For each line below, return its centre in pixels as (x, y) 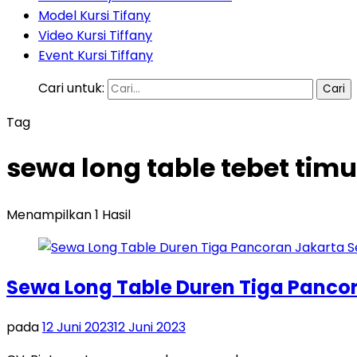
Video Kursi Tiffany (95, 35)
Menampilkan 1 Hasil (69, 214)
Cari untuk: (71, 88)
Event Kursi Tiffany (96, 55)
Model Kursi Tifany (94, 16)
